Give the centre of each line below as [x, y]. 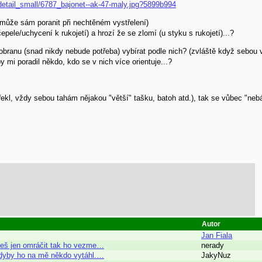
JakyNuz [216, 255]
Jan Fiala [217, 235]
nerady [213, 245]
